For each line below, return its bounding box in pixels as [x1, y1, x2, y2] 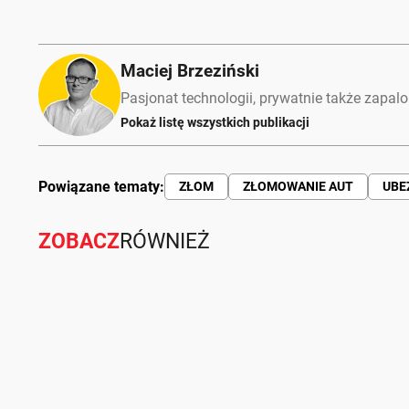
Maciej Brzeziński [121, 60, 259, 81]
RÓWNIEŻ [120, 228, 210, 254]
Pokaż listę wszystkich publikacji [121, 115, 309, 130]
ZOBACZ [38, 228, 120, 254]
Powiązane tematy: [38, 178, 164, 195]
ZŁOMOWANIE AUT [243, 179, 353, 194]
